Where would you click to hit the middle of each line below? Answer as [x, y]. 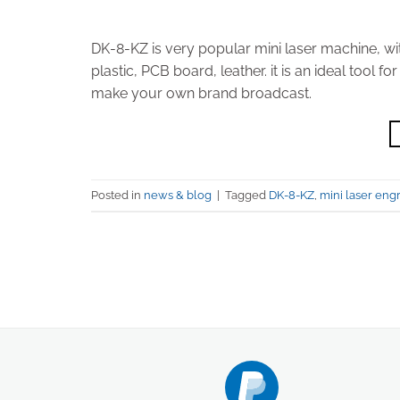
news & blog [178, 195]
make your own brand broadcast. [201, 94]
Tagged [247, 195]
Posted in [117, 195]
